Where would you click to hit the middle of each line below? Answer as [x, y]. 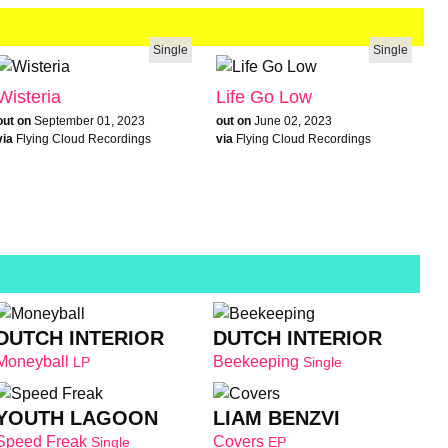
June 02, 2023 [293, 120]
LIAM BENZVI [277, 418]
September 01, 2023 [89, 120]
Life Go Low [264, 96]
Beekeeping [258, 361]
